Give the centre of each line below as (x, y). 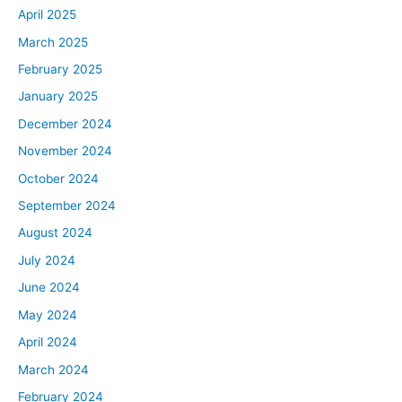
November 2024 (65, 151)
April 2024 (48, 342)
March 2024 (53, 369)
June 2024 (49, 288)
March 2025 (53, 42)
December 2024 (65, 123)
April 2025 (47, 15)
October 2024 (58, 178)
